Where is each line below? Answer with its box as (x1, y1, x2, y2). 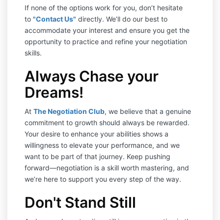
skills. (25, 49, 42, 57)
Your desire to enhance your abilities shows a (25, 130, 168, 138)
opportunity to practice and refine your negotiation (25, 37, 187, 46)
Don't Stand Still (25, 193, 136, 211)
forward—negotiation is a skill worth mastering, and (25, 164, 189, 172)
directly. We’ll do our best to (76, 15, 167, 23)
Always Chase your (25, 67, 159, 85)
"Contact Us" (33, 15, 76, 23)
